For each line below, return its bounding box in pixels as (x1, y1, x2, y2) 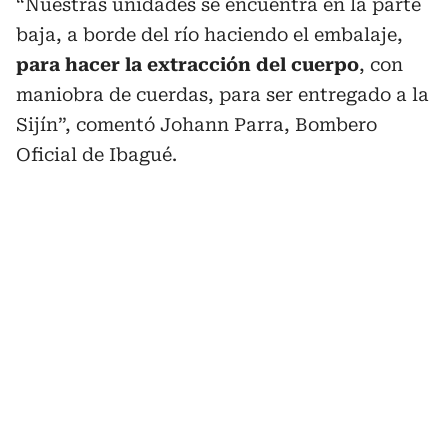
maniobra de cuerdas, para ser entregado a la (16, 84, 429, 105)
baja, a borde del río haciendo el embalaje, (16, 24, 403, 45)
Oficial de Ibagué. (16, 144, 177, 165)
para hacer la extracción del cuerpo (16, 54, 359, 75)
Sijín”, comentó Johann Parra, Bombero (16, 114, 377, 135)
